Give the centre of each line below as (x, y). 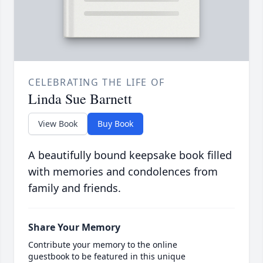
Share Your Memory (74, 227)
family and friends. (75, 188)
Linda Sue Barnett (80, 99)
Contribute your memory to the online (103, 245)
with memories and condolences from (123, 172)
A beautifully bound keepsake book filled (130, 155)
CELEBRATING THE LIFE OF (97, 82)
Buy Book (115, 124)
